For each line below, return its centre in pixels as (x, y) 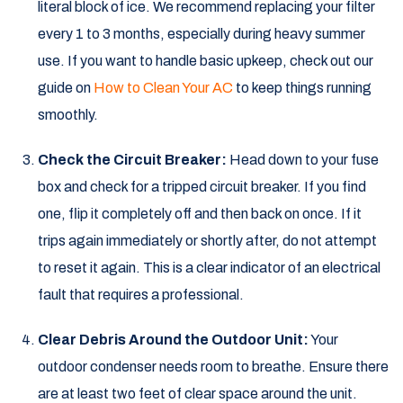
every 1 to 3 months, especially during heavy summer (201, 34)
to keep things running (302, 88)
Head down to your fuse (303, 160)
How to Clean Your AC (163, 88)
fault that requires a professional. (141, 295)
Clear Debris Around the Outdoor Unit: (173, 340)
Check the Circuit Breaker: (132, 160)
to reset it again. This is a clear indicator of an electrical (209, 268)
